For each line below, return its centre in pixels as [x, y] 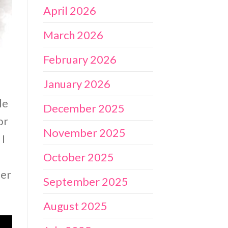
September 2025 [85, 182]
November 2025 [84, 133]
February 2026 [80, 60]
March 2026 [73, 35]
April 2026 [69, 11]
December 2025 [84, 108]
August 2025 [75, 206]
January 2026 [77, 84]
